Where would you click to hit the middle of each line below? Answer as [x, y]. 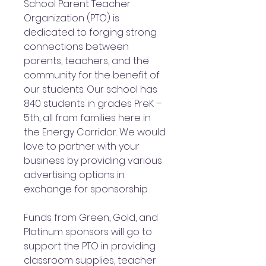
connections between [76, 46]
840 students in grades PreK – [93, 103]
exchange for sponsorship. [86, 189]
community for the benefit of [92, 75]
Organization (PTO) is [72, 18]
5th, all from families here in [87, 118]
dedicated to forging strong [90, 32]
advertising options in [74, 175]
